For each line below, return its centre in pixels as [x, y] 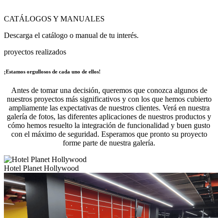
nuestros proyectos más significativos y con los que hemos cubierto [109, 99]
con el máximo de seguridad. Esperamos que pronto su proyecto [109, 134]
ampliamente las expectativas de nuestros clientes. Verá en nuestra [109, 108]
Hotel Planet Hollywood [41, 168]
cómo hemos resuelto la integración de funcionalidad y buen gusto [109, 126]
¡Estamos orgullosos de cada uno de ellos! [52, 71]
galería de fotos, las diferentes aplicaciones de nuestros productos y [109, 117]
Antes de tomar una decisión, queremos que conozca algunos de [109, 91]
